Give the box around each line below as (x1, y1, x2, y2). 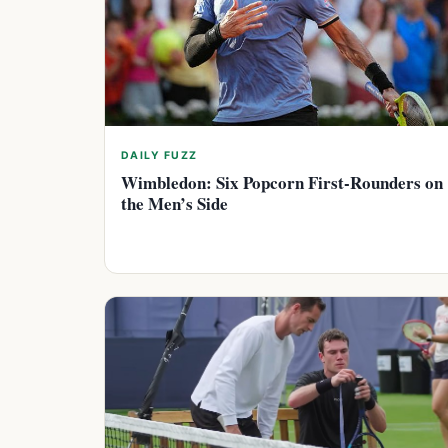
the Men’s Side (121, 191, 228, 217)
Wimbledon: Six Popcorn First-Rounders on (121, 170, 443, 196)
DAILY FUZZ (121, 149, 198, 163)
